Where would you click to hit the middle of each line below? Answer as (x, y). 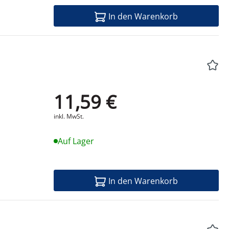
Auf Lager (76, 141)
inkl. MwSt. (68, 117)
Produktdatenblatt (146, 100)
